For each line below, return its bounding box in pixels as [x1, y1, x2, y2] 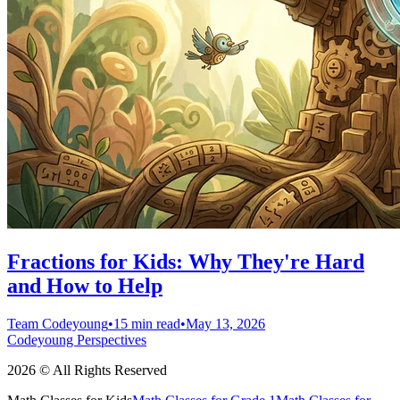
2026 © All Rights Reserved [7, 362, 167, 378]
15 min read [113, 315, 180, 331]
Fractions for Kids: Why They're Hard [7, 249, 364, 273]
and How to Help [7, 273, 162, 297]
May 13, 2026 [186, 315, 265, 331]
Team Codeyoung [7, 315, 108, 331]
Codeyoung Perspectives [7, 331, 146, 347]
